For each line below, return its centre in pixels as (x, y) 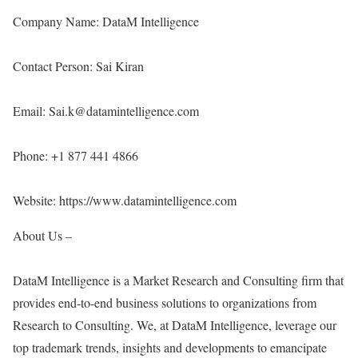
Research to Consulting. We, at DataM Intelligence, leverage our (175, 325)
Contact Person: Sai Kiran (78, 66)
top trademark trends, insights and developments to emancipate (170, 348)
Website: (36, 201)
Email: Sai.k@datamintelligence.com (106, 111)
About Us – (42, 236)
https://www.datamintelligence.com (148, 201)
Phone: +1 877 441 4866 (76, 156)
